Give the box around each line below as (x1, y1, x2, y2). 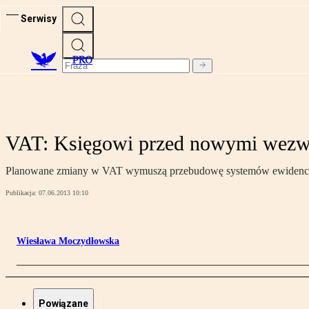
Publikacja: (6, 189, 39, 197)
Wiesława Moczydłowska (17, 236, 119, 247)
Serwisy (21, 12, 57, 24)
